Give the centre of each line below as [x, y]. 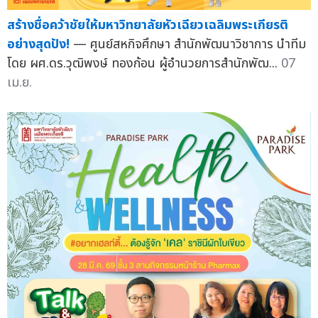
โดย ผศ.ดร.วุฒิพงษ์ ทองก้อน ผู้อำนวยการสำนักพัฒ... [144, 63]
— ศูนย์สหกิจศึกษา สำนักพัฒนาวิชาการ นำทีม [190, 44]
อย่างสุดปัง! [38, 44]
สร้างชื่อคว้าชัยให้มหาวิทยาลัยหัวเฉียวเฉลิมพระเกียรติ [148, 25]
